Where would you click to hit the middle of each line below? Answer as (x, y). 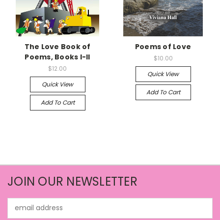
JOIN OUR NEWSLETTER (72, 181)
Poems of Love (163, 46)
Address (21, 213)
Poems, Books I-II (57, 57)
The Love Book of (57, 46)
